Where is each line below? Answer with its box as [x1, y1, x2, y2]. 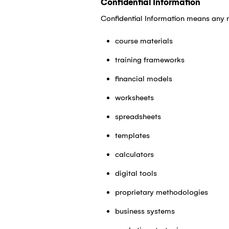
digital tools [114, 169, 157, 178]
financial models [114, 74, 172, 84]
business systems [114, 207, 175, 216]
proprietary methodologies [114, 188, 208, 197]
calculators [114, 150, 154, 159]
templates [114, 131, 150, 141]
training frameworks [114, 55, 185, 65]
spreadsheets [114, 112, 161, 122]
